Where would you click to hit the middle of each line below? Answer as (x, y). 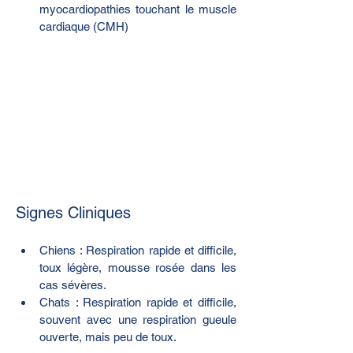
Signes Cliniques (73, 213)
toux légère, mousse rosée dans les (138, 268)
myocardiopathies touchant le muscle (138, 9)
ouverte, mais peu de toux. (108, 337)
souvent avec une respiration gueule (138, 320)
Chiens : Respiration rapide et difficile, (138, 251)
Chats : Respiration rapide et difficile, (138, 303)
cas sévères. (73, 285)
